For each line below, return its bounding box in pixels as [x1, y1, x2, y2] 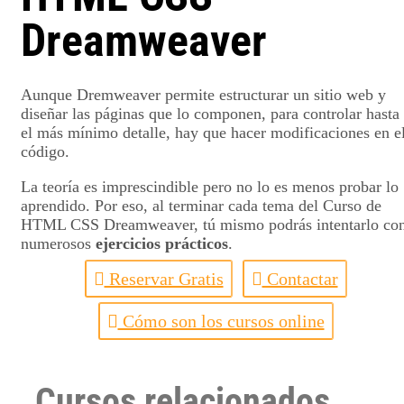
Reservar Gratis [104, 268, 224, 289]
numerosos [21, 234, 96, 252]
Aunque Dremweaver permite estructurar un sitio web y [21, 85, 386, 104]
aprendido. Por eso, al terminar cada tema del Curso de [21, 196, 381, 215]
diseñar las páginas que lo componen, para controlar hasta [21, 104, 399, 123]
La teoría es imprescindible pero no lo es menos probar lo [21, 177, 399, 196]
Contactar [262, 268, 338, 289]
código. [21, 142, 69, 161]
